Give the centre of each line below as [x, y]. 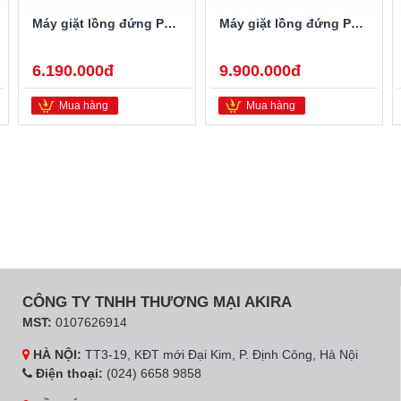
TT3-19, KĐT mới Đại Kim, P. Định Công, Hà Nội [222, 355]
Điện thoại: [68, 374]
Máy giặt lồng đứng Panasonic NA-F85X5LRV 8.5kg [170, 24]
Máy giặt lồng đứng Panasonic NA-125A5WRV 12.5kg [357, 24]
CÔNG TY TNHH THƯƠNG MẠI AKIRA [157, 303]
